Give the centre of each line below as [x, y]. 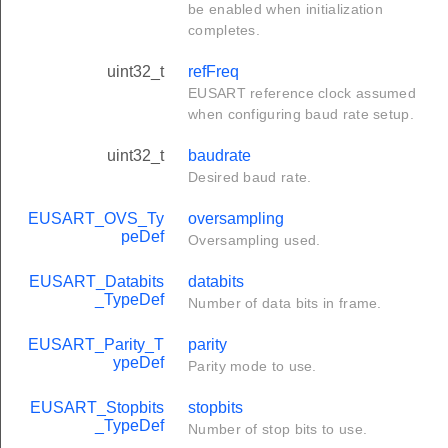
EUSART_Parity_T [96, 345]
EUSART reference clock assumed [302, 93]
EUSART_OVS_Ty [96, 219]
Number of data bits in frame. [285, 303]
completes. [224, 30]
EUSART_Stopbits [97, 408]
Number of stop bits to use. [278, 429]
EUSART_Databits [96, 282]
